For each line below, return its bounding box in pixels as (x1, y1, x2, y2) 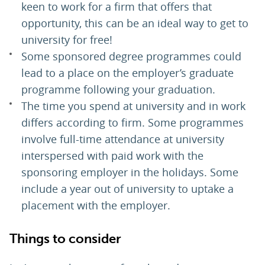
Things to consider (9, 231, 121, 247)
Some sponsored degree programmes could (21, 49, 241, 64)
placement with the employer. (21, 198, 170, 213)
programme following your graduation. (21, 82, 215, 97)
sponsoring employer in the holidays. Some (21, 165, 238, 180)
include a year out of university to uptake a (21, 182, 234, 196)
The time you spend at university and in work (21, 99, 245, 114)
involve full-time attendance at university (21, 132, 224, 147)
